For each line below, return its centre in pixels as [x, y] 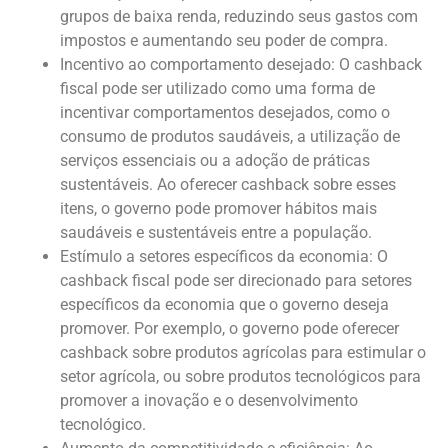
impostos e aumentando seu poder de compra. [224, 40]
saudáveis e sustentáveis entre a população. [216, 232]
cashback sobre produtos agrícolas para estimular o [243, 352]
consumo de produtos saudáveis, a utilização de [230, 136]
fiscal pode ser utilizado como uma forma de [217, 88]
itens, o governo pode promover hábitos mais [218, 208]
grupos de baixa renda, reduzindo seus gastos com [239, 16]
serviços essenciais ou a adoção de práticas [215, 160]
